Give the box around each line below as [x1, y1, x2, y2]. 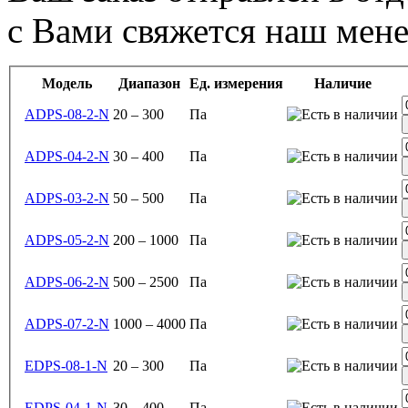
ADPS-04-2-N [25, 148, 109, 164]
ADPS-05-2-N [25, 231, 109, 248]
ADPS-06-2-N [25, 273, 109, 290]
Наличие [313, 75, 372, 91]
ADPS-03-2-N [25, 189, 109, 206]
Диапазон [118, 75, 180, 91]
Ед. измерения [189, 75, 283, 91]
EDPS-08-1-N [25, 357, 107, 373]
